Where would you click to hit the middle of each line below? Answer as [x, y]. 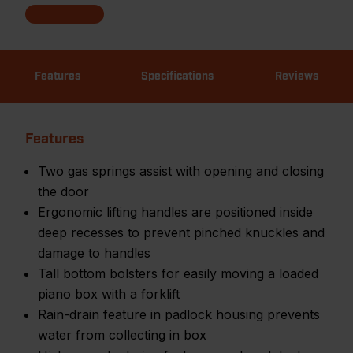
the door [63, 191]
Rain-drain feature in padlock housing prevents [179, 314]
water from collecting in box [122, 335]
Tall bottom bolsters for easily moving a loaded [178, 273]
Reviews [297, 76]
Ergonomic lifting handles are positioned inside [175, 212]
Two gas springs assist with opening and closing [181, 171]
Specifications [178, 76]
